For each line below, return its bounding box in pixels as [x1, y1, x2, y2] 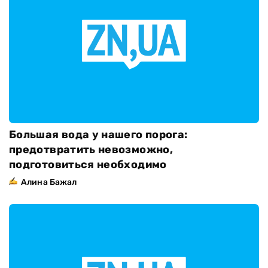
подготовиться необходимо [9, 157, 167, 171]
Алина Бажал [21, 176, 77, 187]
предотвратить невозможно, [9, 142, 173, 156]
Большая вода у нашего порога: [9, 127, 188, 141]
